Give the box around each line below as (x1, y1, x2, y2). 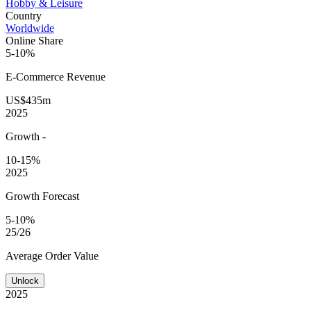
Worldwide (6, 22, 54, 34)
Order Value (45, 249, 99, 262)
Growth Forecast (6, 190, 79, 202)
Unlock (11, 275, 39, 286)
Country (6, 9, 42, 22)
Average (6, 249, 45, 262)
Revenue (67, 70, 106, 83)
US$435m (6, 94, 51, 106)
